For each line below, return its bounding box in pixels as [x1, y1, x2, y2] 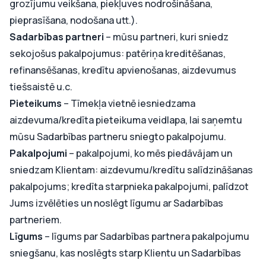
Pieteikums [9, 97, 64, 110]
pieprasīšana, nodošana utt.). [9, 14, 138, 27]
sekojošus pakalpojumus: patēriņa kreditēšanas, [9, 47, 226, 60]
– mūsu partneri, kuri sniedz [104, 30, 229, 43]
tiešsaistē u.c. [9, 80, 72, 93]
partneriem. [9, 213, 62, 226]
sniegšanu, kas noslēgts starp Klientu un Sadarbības [9, 246, 241, 259]
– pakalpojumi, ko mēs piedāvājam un [69, 147, 232, 160]
